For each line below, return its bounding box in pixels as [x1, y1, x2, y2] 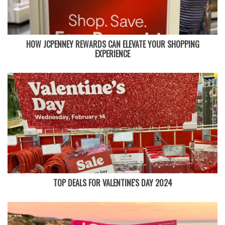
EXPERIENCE [95, 47, 130, 60]
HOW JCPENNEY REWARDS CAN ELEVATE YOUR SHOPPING [26, 38, 199, 50]
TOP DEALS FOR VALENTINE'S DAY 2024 [53, 176, 172, 189]
